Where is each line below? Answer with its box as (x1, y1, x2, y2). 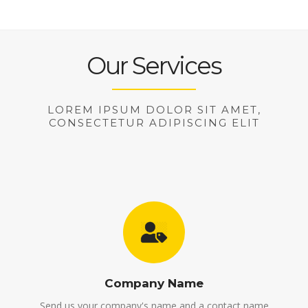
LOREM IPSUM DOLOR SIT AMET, (47, 103, 261, 116)
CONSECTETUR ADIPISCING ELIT (48, 116, 260, 129)
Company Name (104, 276, 203, 290)
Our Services (87, 51, 221, 80)
